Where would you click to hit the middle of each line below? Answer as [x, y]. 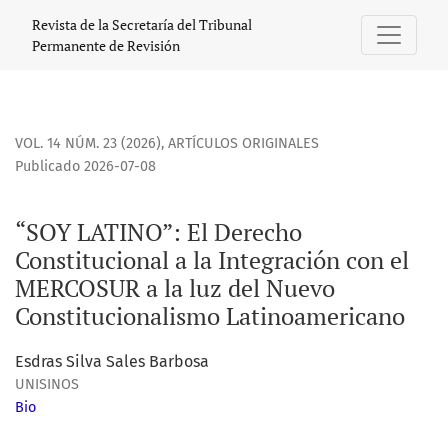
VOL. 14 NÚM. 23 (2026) [88, 144]
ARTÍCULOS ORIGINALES [243, 144]
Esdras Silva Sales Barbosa [112, 362]
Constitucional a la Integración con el [212, 260]
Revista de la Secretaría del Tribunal [142, 24]
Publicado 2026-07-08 [85, 167]
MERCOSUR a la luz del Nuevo [175, 288]
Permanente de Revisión [106, 45]
